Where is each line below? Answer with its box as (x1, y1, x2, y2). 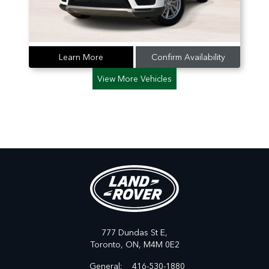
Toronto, (89, 237, 125, 250)
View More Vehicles (97, 72, 172, 85)
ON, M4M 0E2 (125, 237, 180, 250)
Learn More (59, 50, 103, 64)
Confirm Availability (151, 50, 225, 64)
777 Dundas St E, (101, 225, 168, 238)
